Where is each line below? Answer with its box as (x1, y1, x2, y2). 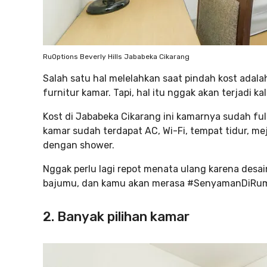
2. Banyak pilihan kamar (43, 209, 190, 225)
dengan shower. (43, 139, 114, 151)
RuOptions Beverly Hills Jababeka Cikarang (43, 52, 190, 61)
